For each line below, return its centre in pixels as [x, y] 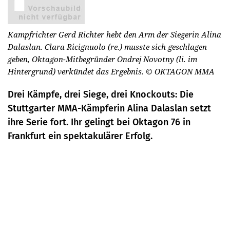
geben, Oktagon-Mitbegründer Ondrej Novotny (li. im [102, 59]
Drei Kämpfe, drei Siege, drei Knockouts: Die [101, 94]
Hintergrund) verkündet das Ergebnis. [77, 71]
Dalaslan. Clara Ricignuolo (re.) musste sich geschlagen [107, 47]
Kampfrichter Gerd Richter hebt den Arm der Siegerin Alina [114, 34]
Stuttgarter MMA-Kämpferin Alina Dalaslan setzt [109, 108]
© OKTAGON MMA [180, 71]
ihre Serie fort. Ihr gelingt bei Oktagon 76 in [99, 122]
